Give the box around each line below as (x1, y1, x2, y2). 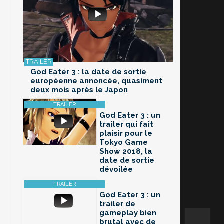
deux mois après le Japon (30, 85, 128, 95)
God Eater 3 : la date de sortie (30, 67, 146, 77)
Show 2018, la (99, 147, 152, 156)
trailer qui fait (99, 120, 153, 129)
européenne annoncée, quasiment (30, 76, 162, 86)
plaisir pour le (99, 129, 152, 138)
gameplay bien (99, 208, 156, 218)
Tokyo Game (99, 138, 148, 147)
